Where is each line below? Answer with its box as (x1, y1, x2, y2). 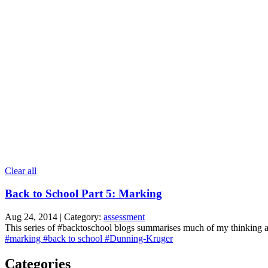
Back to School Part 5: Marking (5, 187, 162, 200)
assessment (103, 211, 145, 222)
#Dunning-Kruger (105, 233, 173, 243)
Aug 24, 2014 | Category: (5, 211, 103, 222)
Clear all (5, 165, 36, 176)
